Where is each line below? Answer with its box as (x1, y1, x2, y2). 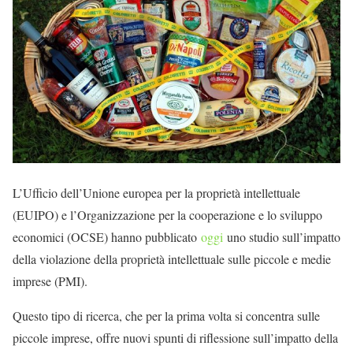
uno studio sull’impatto (223, 228, 340, 245)
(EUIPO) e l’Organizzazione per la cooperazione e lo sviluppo (13, 206, 322, 223)
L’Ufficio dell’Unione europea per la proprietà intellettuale (13, 184, 300, 201)
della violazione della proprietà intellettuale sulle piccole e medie (13, 250, 331, 267)
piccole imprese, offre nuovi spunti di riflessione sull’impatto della (13, 329, 338, 346)
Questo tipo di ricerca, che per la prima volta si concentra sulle (13, 307, 320, 324)
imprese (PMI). (13, 272, 87, 289)
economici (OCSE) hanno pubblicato (13, 228, 201, 245)
